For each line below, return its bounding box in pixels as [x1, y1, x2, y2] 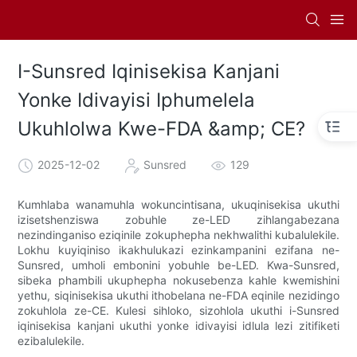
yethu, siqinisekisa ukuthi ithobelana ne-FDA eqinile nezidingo [18, 288, 339, 302]
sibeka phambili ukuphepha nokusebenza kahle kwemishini [18, 273, 339, 287]
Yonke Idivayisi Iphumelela [18, 88, 256, 112]
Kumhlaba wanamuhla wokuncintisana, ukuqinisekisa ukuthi [18, 197, 339, 211]
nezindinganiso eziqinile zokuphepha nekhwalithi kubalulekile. [18, 227, 339, 241]
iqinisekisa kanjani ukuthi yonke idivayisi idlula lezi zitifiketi [18, 318, 339, 332]
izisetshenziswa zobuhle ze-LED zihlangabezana [18, 212, 339, 226]
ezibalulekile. [18, 333, 85, 347]
